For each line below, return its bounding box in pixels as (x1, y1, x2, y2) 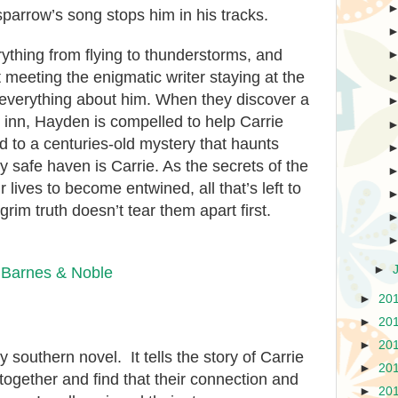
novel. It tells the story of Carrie (79, 347, 304, 366)
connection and (190, 370, 298, 388)
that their (123, 370, 190, 388)
